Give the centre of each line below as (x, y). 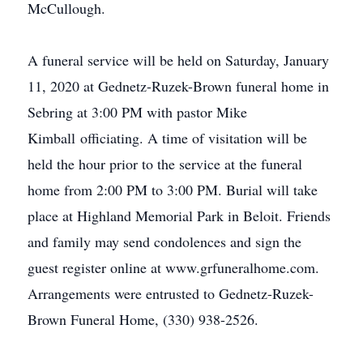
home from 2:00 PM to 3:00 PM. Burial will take (173, 190)
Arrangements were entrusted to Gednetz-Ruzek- (171, 293)
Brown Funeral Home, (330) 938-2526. (143, 319)
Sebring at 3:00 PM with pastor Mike (137, 112)
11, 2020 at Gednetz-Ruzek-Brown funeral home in (178, 86)
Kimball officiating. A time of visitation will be (167, 138)
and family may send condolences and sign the (164, 241)
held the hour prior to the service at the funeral (165, 164)
